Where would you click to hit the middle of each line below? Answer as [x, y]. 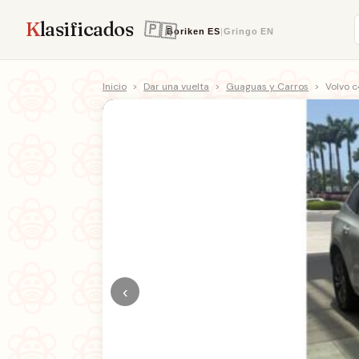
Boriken [186, 31]
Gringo [241, 31]
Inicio [115, 87]
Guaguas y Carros [267, 87]
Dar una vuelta [176, 87]
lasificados [87, 29]
